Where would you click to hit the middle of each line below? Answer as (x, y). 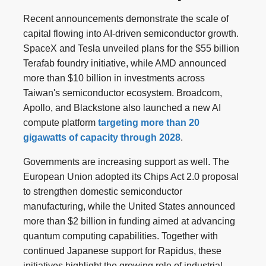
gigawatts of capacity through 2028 (102, 137)
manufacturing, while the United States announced (129, 206)
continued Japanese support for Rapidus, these (122, 251)
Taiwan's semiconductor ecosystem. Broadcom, (123, 93)
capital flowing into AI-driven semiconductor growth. (131, 33)
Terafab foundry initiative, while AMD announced (125, 63)
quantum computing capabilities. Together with (121, 236)
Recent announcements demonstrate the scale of (126, 18)
